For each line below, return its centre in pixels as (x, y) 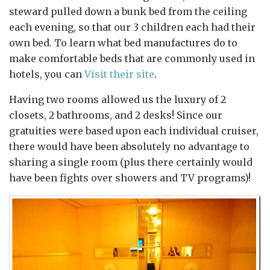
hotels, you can (47, 74)
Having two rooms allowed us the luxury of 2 (118, 100)
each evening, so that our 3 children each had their (132, 27)
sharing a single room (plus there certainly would (131, 162)
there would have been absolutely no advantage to (129, 147)
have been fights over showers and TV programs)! (130, 178)
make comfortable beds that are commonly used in (132, 59)
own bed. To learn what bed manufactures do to (123, 43)
